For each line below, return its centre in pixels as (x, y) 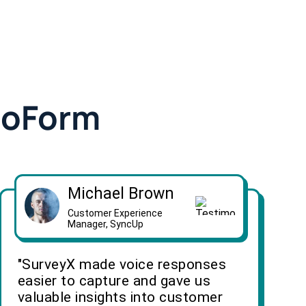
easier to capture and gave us (114, 281)
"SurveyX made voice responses (122, 265)
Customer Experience (115, 213)
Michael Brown (121, 194)
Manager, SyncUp (106, 224)
